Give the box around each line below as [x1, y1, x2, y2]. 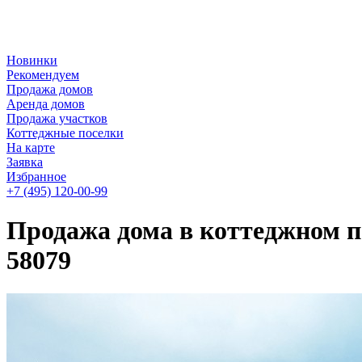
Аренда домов [6, 97, 85, 111]
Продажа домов [6, 82, 93, 96]
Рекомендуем [6, 68, 79, 82]
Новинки [6, 53, 57, 67]
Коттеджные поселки [6, 126, 124, 140]
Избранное [6, 170, 66, 183]
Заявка [6, 155, 43, 169]
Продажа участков [6, 112, 107, 125]
